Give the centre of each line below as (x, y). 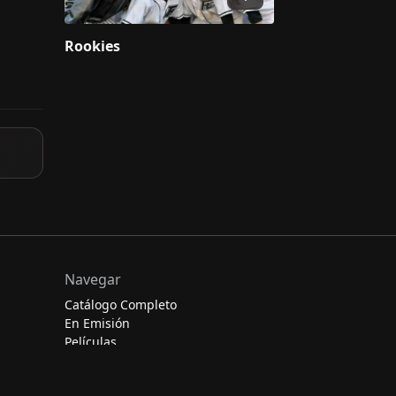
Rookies (92, 46)
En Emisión (97, 323)
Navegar (93, 279)
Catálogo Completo (121, 304)
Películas (91, 341)
